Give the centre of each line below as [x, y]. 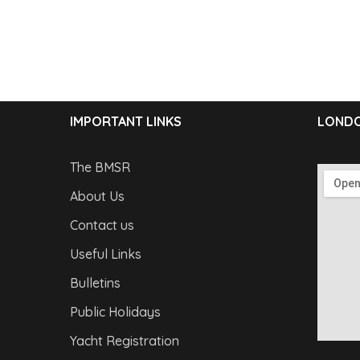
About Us [97, 196]
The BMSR [100, 167]
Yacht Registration [124, 341]
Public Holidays [115, 312]
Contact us [102, 225]
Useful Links [105, 254]
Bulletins [95, 283]
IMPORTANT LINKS [125, 121]
